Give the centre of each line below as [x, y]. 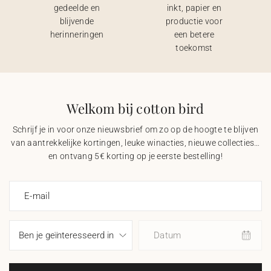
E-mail [37, 196]
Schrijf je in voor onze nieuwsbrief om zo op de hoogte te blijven [135, 129]
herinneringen [77, 34]
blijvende [77, 21]
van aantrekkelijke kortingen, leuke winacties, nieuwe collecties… [135, 143]
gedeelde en [77, 8]
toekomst [194, 48]
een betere [194, 34]
